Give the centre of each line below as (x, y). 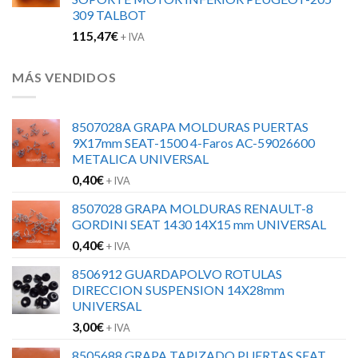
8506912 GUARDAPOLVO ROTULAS (177, 273)
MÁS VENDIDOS (64, 77)
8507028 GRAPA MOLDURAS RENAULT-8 (193, 208)
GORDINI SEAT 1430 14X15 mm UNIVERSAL (199, 224)
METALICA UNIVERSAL (140, 158)
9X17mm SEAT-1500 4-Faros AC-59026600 (193, 142)
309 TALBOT (109, 14)
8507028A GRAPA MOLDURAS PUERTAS (190, 126)
